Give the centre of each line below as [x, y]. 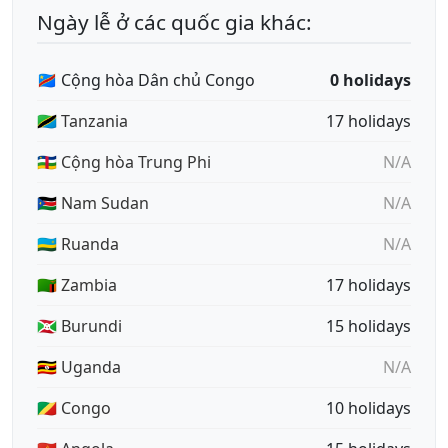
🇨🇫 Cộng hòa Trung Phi [124, 162]
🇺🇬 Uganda [79, 367]
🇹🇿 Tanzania [82, 121]
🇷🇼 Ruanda [78, 244]
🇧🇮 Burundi [79, 326]
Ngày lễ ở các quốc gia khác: [174, 22]
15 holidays [368, 326]
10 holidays [368, 408]
